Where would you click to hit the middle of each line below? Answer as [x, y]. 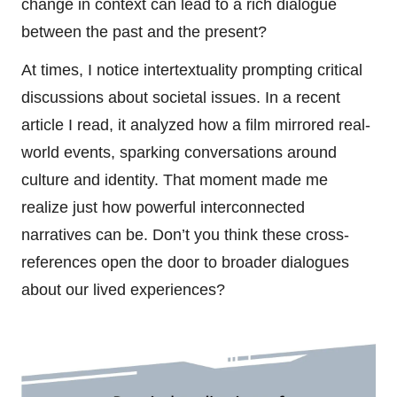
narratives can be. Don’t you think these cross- [185, 234]
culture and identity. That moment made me [175, 179]
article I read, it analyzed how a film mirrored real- [196, 125]
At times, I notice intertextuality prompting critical [192, 70]
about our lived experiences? [123, 289]
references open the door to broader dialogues [185, 262]
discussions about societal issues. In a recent [181, 97]
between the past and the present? [144, 31]
